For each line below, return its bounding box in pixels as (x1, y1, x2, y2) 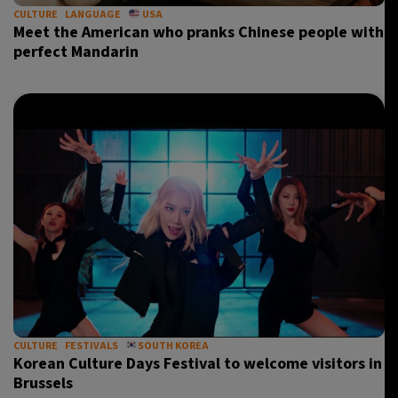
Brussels (13, 372, 73, 394)
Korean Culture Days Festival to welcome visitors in (13, 353, 382, 375)
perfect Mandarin (13, 41, 139, 63)
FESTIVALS (65, 338, 118, 354)
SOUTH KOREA (137, 338, 209, 354)
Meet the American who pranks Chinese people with (13, 21, 384, 44)
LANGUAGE (65, 7, 121, 22)
